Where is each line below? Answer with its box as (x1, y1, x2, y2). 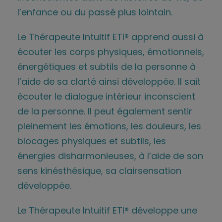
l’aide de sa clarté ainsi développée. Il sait (17, 75, 201, 88)
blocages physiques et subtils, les (17, 134, 166, 147)
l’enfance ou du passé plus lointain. (17, 5, 172, 18)
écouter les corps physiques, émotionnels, (17, 45, 204, 58)
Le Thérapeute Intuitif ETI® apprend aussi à (17, 30, 204, 43)
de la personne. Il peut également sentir (17, 105, 192, 117)
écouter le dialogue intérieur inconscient (17, 90, 195, 103)
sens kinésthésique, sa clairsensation (17, 164, 181, 177)
